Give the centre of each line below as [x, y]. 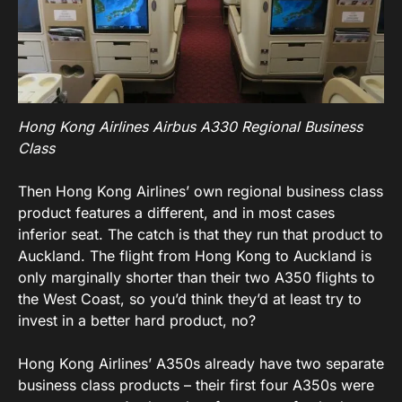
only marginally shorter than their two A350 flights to [197, 278]
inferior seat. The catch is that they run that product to [201, 235]
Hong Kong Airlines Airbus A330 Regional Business [190, 127]
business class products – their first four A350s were [196, 385]
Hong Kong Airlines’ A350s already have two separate [201, 364]
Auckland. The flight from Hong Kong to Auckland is [195, 256]
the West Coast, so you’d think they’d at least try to [190, 299]
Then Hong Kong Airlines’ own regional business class [201, 192]
